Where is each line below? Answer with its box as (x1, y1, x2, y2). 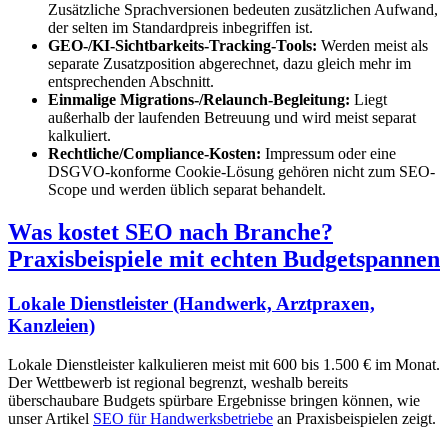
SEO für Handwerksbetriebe (93, 409, 273, 427)
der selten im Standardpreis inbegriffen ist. (48, 19, 313, 37)
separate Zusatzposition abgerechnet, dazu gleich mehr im (48, 55, 411, 73)
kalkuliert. (48, 127, 111, 145)
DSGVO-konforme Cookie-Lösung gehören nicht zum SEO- (48, 163, 435, 181)
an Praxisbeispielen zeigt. (273, 409, 436, 427)
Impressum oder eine (261, 145, 396, 163)
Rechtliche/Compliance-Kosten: (48, 145, 261, 163)
